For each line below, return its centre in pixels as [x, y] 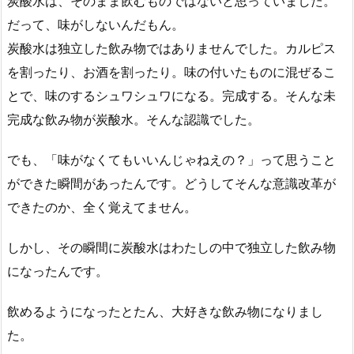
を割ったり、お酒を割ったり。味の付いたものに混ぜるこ [171, 72]
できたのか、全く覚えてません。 [102, 207]
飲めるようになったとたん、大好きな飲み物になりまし [165, 311]
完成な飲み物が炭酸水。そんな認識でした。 [134, 120]
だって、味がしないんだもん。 [96, 25]
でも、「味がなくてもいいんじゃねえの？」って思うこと [171, 160]
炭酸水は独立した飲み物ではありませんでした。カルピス [171, 49]
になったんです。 [58, 271]
